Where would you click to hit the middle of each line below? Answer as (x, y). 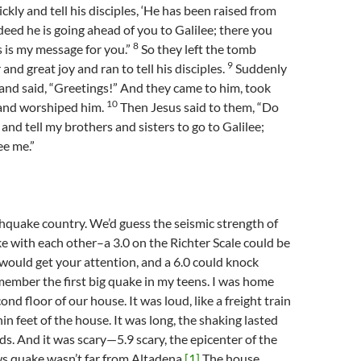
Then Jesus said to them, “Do (198, 107)
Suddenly (260, 68)
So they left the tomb (197, 49)
